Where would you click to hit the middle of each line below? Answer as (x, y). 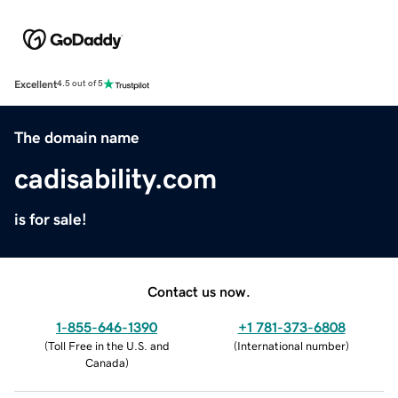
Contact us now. (199, 291)
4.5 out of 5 (80, 84)
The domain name (77, 137)
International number (291, 346)
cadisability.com (115, 178)
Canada (105, 362)
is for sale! (51, 219)
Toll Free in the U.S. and (108, 346)
